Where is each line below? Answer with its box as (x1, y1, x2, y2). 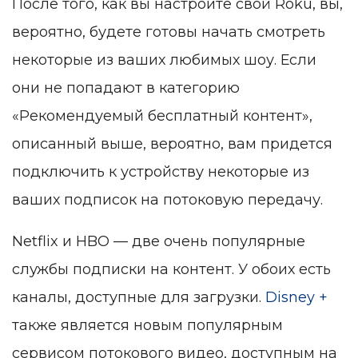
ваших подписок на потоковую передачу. (12, 191, 323, 209)
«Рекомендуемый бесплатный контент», (12, 107, 312, 125)
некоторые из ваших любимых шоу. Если (12, 51, 316, 70)
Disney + (265, 288, 328, 307)
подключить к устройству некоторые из (12, 163, 309, 181)
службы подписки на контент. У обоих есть (12, 261, 331, 279)
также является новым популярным (12, 316, 283, 335)
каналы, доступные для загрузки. (12, 288, 265, 307)
